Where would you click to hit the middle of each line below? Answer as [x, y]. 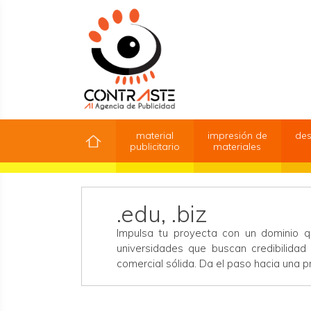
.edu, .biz [162, 213]
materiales [237, 146]
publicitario [154, 146]
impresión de [237, 135]
